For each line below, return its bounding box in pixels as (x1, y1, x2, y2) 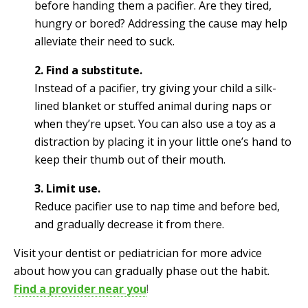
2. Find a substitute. (34, 62, 142, 78)
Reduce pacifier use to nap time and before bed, (34, 198, 280, 214)
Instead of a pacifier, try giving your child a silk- (34, 80, 276, 96)
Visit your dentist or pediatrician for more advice (14, 245, 262, 261)
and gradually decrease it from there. (34, 216, 224, 232)
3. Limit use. (34, 180, 100, 196)
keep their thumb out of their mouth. (34, 151, 225, 167)
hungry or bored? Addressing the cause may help (34, 15, 287, 31)
